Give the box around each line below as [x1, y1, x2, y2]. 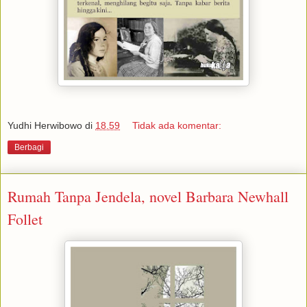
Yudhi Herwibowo [8, 120, 82, 132]
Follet [8, 209, 42, 230]
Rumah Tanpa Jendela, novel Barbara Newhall [8, 186, 288, 207]
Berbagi [14, 143, 44, 153]
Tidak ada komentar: [132, 120, 222, 132]
